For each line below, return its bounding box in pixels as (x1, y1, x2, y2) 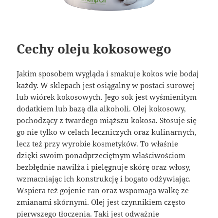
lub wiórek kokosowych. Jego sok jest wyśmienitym (17, 92, 197, 102)
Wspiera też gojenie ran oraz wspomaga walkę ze (17, 185, 189, 196)
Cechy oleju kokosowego (17, 40, 172, 58)
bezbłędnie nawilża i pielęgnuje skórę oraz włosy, (17, 162, 191, 172)
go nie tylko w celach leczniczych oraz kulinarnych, (17, 127, 197, 137)
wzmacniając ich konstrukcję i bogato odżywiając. (17, 174, 191, 184)
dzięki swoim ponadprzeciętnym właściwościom (17, 150, 186, 161)
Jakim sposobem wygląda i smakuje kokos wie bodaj (17, 69, 200, 79)
